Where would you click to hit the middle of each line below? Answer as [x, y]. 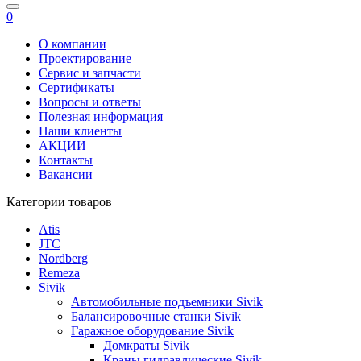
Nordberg [63, 258]
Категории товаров [59, 202]
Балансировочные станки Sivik [156, 316]
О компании [73, 44]
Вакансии [66, 174]
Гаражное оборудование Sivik [152, 331]
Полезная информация [101, 116]
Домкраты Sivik [146, 345]
